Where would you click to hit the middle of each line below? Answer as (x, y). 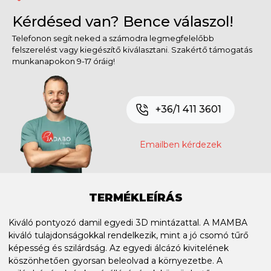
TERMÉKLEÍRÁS (135, 198)
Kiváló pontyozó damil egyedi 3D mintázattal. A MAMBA (128, 222)
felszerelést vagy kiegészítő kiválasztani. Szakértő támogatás (132, 49)
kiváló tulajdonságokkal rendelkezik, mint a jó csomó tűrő (129, 235)
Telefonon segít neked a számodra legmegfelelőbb (113, 38)
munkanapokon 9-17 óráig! (64, 61)
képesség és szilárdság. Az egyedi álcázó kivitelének (119, 248)
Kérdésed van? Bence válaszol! (123, 21)
